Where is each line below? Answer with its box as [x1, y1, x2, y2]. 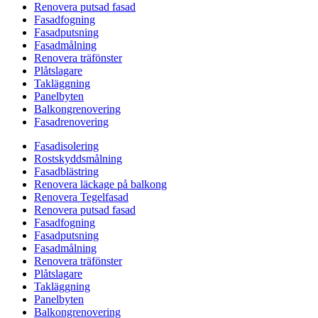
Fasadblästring [34, 165, 99, 177]
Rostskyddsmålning [34, 152, 122, 165]
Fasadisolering [34, 139, 99, 152]
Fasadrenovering [34, 115, 109, 128]
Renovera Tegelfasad [34, 190, 128, 203]
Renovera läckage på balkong [34, 177, 167, 190]
